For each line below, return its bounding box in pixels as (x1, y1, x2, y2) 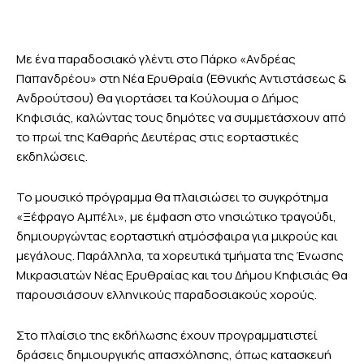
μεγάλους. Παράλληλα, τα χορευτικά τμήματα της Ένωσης (16, 247, 344, 265)
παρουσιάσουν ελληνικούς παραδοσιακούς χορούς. (16, 286, 317, 304)
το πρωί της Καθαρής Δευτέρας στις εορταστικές (16, 128, 299, 146)
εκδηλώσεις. (16, 148, 88, 166)
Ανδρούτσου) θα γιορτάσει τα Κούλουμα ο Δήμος (16, 89, 299, 107)
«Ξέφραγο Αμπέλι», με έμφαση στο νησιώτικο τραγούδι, (16, 208, 336, 226)
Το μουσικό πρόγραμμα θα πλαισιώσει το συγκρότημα (16, 188, 328, 206)
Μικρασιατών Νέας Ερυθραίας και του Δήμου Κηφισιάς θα (16, 266, 348, 284)
